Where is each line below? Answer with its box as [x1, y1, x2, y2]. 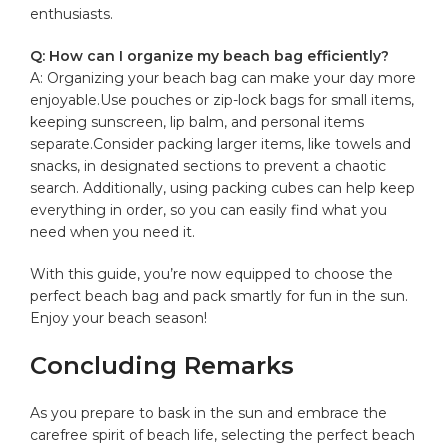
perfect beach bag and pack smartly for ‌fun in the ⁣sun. [30, 286, 409, 305]
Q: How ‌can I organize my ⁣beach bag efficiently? [30, 46, 390, 65]
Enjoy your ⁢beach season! [30, 308, 208, 327]
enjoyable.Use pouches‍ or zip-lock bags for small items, [30, 90, 415, 109]
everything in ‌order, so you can [30, 200, 250, 219]
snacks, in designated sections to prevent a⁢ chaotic [30, 156, 387, 175]
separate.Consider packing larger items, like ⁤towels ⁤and [30, 134, 412, 153]
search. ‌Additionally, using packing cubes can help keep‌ [30, 178, 416, 197]
